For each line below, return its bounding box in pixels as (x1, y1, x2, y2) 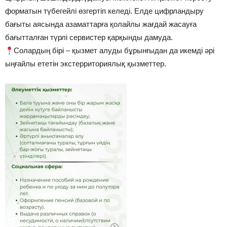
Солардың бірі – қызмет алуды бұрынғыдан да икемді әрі (14, 46, 215, 55)
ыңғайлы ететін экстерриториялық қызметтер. (5, 59, 166, 68)
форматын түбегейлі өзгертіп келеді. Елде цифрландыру (5, 7, 204, 16)
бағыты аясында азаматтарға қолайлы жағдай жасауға (5, 20, 197, 29)
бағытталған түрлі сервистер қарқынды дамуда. (5, 33, 173, 42)
